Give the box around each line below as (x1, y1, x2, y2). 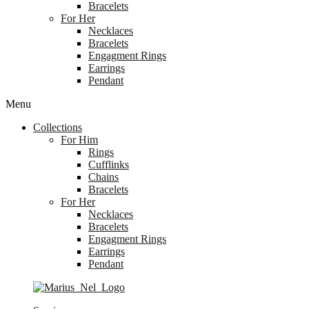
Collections (33, 121, 82, 133)
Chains (88, 171, 119, 183)
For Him (61, 134, 98, 146)
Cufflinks (88, 159, 129, 170)
